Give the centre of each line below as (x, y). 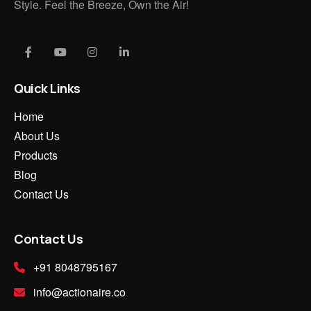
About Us (37, 135)
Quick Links (47, 88)
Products (36, 155)
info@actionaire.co (78, 292)
